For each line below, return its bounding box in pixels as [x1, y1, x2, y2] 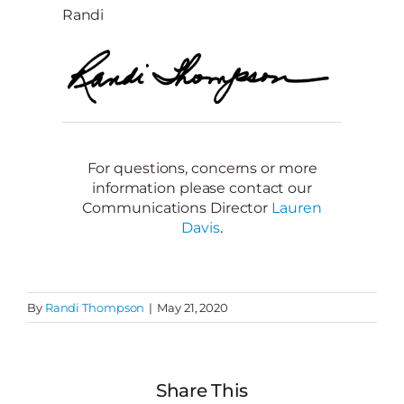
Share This [156, 379, 248, 401]
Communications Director [82, 198, 272, 216]
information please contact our [92, 179, 312, 197]
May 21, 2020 [157, 299, 229, 315]
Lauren [271, 198, 322, 216]
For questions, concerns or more [87, 159, 317, 177]
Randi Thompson [44, 299, 145, 315]
